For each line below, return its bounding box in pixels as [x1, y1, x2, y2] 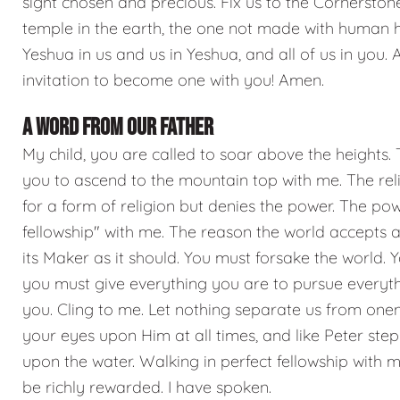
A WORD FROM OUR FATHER [22, 112, 213, 142]
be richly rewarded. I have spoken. [22, 376, 271, 397]
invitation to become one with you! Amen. [22, 69, 324, 90]
